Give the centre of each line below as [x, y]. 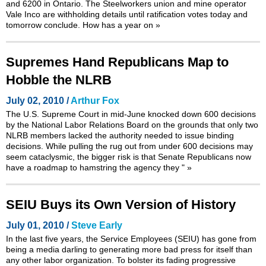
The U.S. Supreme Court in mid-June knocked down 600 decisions [131, 114]
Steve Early [97, 225]
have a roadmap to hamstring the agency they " [96, 167]
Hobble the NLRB [59, 80]
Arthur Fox [95, 100]
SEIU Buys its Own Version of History [121, 204]
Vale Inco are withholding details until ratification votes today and [127, 14]
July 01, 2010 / [39, 225]
